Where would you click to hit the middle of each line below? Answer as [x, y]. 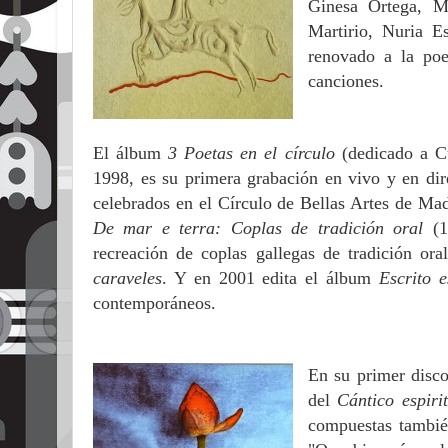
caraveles [127, 277]
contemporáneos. [154, 302]
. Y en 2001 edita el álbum [271, 277]
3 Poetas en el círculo [251, 152]
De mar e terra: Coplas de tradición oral [263, 227]
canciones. [345, 80]
